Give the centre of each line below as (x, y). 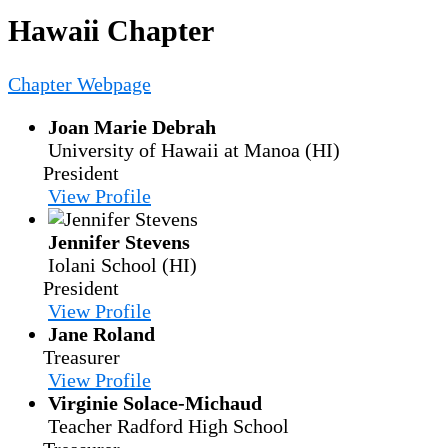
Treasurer (81, 357)
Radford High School (203, 426)
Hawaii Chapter (111, 31)
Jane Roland (101, 334)
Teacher (80, 426)
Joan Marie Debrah (132, 127)
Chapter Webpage (79, 84)
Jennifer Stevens (119, 242)
